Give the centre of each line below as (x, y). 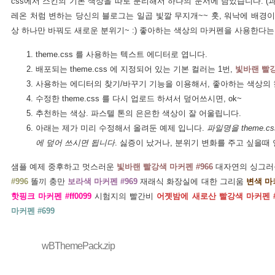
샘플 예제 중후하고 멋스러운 (64, 167)
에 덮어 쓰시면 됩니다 (75, 143)
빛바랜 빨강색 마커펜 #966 (165, 167)
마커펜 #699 (33, 211)
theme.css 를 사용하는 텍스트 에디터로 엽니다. (122, 54)
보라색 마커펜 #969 (103, 181)
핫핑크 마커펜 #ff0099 (52, 196)
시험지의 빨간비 (124, 196)
